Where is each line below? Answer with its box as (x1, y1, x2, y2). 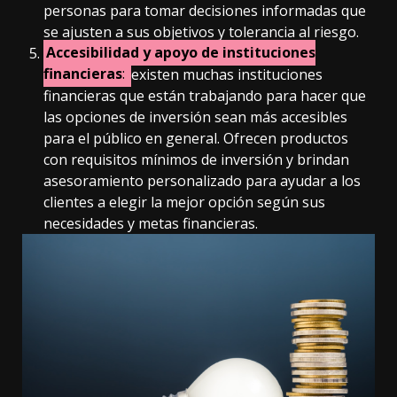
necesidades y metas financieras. (43, 213, 258, 233)
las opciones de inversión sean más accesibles (43, 106, 347, 127)
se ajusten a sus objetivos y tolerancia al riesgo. (43, 21, 359, 42)
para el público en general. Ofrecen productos (43, 128, 348, 148)
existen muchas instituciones (131, 64, 323, 84)
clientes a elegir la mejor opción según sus (43, 191, 325, 212)
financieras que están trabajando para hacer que (43, 85, 366, 105)
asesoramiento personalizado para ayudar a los (43, 170, 361, 191)
